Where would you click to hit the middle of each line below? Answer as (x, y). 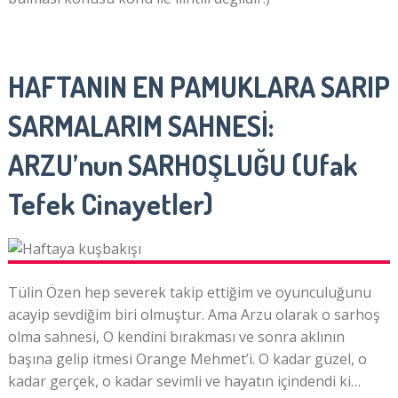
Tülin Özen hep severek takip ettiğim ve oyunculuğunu (189, 293)
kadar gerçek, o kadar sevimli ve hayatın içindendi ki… (184, 382)
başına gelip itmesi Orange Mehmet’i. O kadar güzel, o (187, 359)
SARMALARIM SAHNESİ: (140, 126)
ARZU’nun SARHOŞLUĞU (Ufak (183, 165)
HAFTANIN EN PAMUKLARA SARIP (199, 87)
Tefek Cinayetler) (110, 204)
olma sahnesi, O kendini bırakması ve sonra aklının (176, 337)
